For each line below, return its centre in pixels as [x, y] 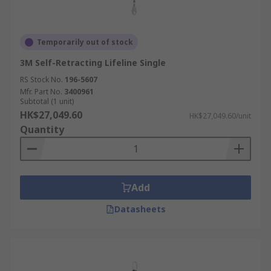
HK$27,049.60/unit [220, 116]
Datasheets [140, 209]
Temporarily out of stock [85, 42]
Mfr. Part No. [41, 92]
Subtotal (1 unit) [47, 101]
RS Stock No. [41, 80]
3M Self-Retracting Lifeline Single [93, 63]
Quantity [42, 129]
